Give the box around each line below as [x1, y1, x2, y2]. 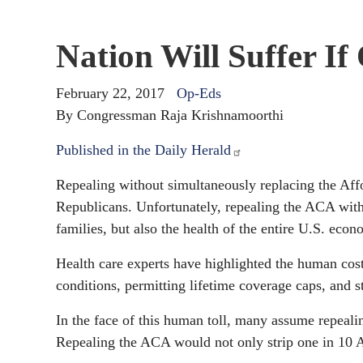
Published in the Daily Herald [56, 141, 231, 158]
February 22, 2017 [56, 84, 164, 101]
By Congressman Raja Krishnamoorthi [56, 106, 284, 123]
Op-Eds [177, 84, 221, 101]
